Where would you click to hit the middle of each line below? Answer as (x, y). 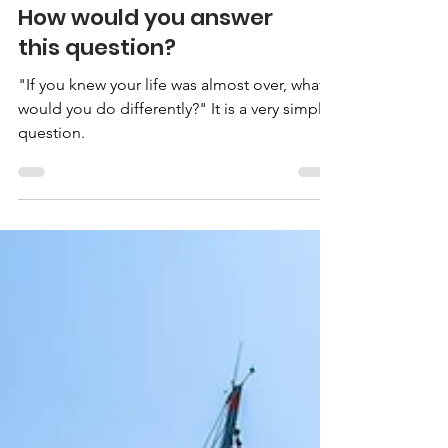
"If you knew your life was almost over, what (171, 204)
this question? (97, 167)
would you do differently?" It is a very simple (174, 228)
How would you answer (145, 137)
